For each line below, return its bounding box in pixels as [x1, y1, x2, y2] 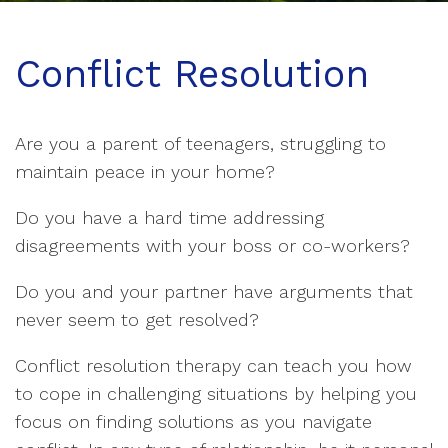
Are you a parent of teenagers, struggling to [15, 133, 386, 155]
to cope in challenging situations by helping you [15, 383, 417, 405]
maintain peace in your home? [15, 161, 275, 183]
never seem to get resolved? [15, 309, 259, 331]
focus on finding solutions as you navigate [15, 411, 372, 433]
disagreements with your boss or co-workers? [15, 235, 410, 257]
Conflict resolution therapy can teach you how [15, 355, 412, 377]
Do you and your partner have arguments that [15, 281, 413, 303]
